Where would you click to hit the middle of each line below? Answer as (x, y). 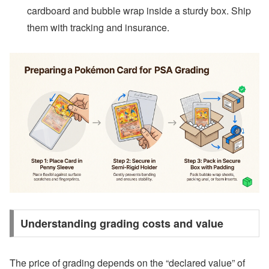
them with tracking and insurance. (98, 27)
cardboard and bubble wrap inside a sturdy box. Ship (139, 10)
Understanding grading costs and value (122, 224)
